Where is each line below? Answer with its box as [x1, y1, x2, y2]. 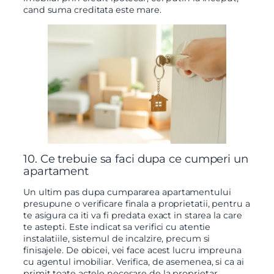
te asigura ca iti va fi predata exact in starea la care [23, 210, 242, 221]
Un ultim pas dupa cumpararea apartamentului [23, 187, 231, 198]
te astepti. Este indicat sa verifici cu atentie [23, 221, 211, 233]
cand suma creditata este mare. [23, 4, 161, 15]
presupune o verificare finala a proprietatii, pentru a [23, 198, 250, 210]
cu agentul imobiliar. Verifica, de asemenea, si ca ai [23, 256, 244, 268]
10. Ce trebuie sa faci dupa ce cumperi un [23, 152, 248, 166]
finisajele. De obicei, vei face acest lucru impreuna [23, 245, 242, 256]
